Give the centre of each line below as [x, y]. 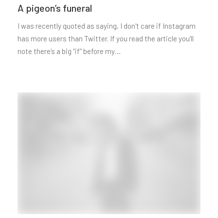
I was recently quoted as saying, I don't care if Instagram [107, 26]
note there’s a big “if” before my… [69, 51]
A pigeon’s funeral [55, 8]
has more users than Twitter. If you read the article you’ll [106, 38]
